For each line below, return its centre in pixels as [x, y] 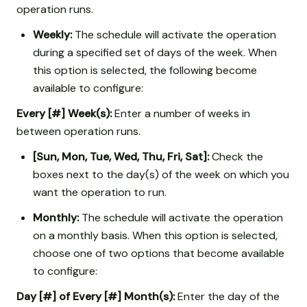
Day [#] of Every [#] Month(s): [96, 297]
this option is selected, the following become [145, 70]
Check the [236, 157]
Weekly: [52, 34]
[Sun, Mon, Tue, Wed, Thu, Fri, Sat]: [121, 157]
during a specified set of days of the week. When [155, 52]
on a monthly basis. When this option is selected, [155, 236]
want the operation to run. [100, 193]
